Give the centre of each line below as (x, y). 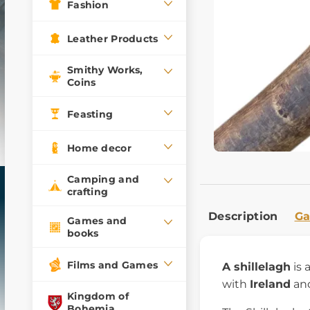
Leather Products (113, 38)
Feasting (90, 114)
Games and (97, 221)
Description (243, 216)
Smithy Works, (105, 70)
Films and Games (113, 265)
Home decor (99, 148)
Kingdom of (98, 296)
